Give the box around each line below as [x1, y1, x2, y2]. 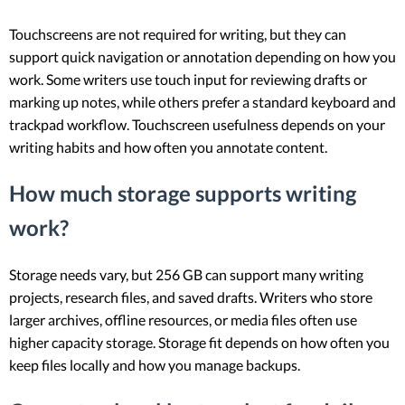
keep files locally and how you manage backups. [9, 356, 300, 374]
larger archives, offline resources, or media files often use [9, 311, 357, 329]
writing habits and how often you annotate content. [9, 138, 327, 156]
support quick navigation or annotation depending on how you [9, 48, 396, 66]
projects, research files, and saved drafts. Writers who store [9, 288, 372, 306]
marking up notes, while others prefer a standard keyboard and [9, 93, 396, 111]
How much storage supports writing [9, 180, 356, 207]
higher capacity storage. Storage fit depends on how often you [9, 334, 390, 352]
